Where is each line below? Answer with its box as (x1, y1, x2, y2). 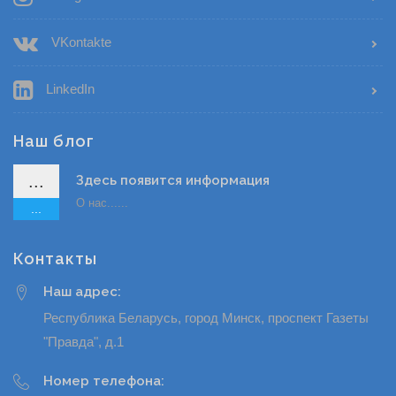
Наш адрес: (43, 284, 121, 301)
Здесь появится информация (76, 172, 270, 189)
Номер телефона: (43, 373, 164, 390)
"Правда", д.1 (43, 334, 124, 350)
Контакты (13, 249, 97, 269)
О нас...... (76, 196, 128, 210)
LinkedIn (46, 81, 95, 97)
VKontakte (51, 34, 111, 50)
